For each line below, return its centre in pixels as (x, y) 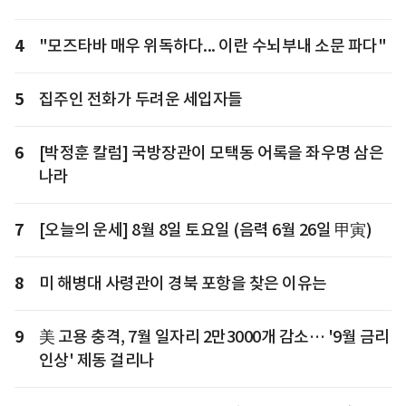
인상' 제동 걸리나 (97, 360)
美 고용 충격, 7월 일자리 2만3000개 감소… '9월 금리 (214, 336)
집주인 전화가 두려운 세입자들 (140, 99)
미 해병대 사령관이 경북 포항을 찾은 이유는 (183, 283)
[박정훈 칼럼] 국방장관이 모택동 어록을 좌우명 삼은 (211, 152)
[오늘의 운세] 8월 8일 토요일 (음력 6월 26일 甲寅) (205, 229)
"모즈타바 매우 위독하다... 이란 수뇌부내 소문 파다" (212, 45)
